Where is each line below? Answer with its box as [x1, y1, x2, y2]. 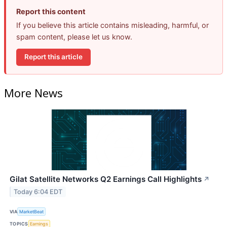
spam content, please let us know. [16, 32, 132, 41]
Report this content [16, 7, 86, 16]
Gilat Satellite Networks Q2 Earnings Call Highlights [10, 174, 202, 184]
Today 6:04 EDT [14, 188, 63, 196]
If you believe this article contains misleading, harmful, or [16, 20, 209, 29]
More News [4, 85, 63, 101]
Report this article [24, 53, 83, 61]
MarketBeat [19, 208, 44, 214]
